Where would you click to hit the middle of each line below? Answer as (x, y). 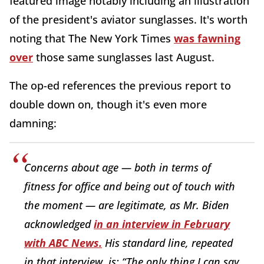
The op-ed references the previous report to (120, 85)
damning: (33, 123)
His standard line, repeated (167, 242)
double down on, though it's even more (108, 104)
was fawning (207, 38)
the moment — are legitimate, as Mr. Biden (127, 205)
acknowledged (59, 224)
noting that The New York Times (92, 38)
